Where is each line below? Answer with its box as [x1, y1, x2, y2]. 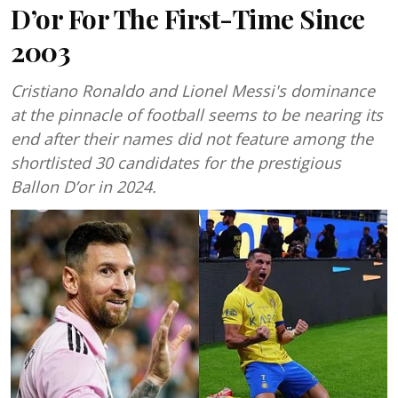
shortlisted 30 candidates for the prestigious [11, 152, 341, 173]
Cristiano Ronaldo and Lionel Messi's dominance [11, 80, 375, 101]
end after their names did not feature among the [11, 128, 373, 149]
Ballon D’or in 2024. [11, 176, 156, 197]
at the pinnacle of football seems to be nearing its [11, 104, 383, 125]
